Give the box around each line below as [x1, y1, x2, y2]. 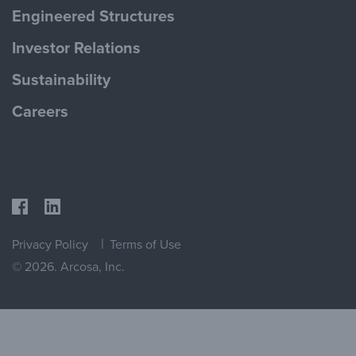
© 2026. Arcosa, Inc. [12, 258, 125, 275]
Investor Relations [12, 38, 141, 58]
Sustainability [12, 70, 110, 90]
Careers [12, 102, 68, 122]
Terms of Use [110, 236, 181, 253]
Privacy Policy [12, 236, 88, 253]
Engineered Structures [12, 6, 175, 26]
